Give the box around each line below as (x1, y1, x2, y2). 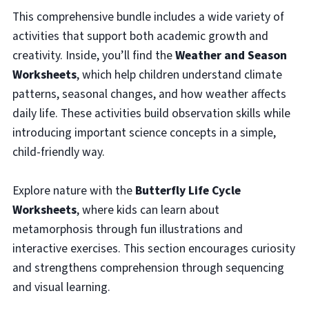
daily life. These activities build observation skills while (12, 104, 290, 122)
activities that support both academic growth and (12, 27, 268, 45)
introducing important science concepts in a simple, (12, 123, 276, 141)
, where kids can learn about (76, 201, 219, 219)
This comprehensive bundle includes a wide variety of (12, 8, 284, 26)
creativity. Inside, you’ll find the (12, 46, 175, 64)
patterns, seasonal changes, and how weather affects (12, 85, 286, 103)
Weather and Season (175, 46, 287, 64)
